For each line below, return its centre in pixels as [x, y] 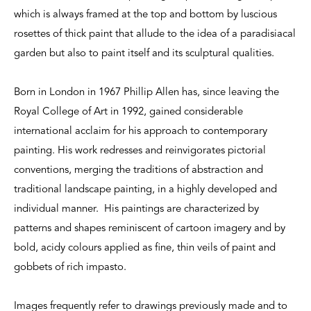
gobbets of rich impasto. [70, 268]
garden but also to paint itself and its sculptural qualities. [144, 54]
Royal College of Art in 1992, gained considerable [128, 112]
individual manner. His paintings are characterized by [136, 210]
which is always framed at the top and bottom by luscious [145, 15]
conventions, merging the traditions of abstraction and [138, 171]
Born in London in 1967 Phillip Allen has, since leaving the [146, 93]
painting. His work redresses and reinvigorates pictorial [140, 151]
